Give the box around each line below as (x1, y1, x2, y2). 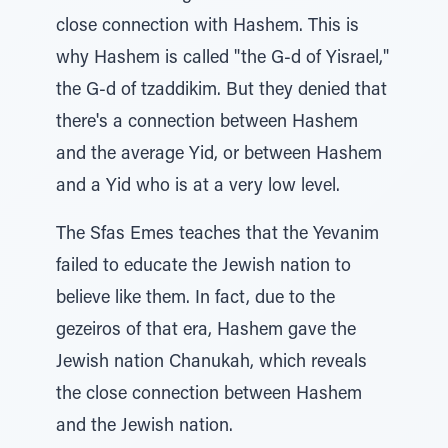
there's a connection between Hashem (56, 114, 358, 132)
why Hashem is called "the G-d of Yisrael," (56, 50, 389, 68)
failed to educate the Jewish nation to (56, 258, 351, 276)
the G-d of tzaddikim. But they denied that (56, 82, 387, 100)
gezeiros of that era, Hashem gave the (56, 322, 356, 340)
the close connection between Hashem (56, 386, 362, 404)
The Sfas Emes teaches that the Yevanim (56, 226, 379, 244)
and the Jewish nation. (56, 418, 233, 436)
